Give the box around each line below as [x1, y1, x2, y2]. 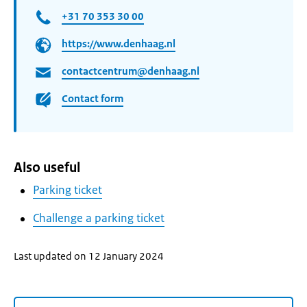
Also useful [14, 159, 80, 176]
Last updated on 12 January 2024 [14, 249, 164, 262]
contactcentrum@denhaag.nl [62, 64, 199, 78]
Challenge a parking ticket [33, 210, 164, 225]
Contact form [62, 92, 123, 106]
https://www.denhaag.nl [62, 37, 175, 51]
